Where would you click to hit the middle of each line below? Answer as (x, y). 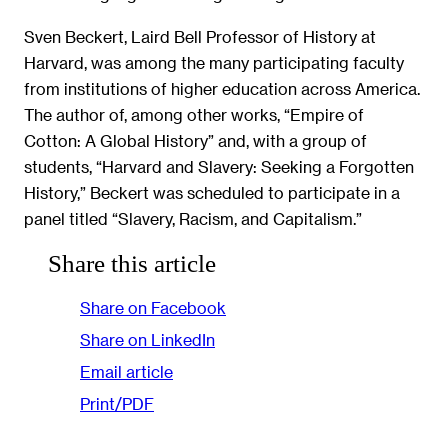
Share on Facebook (153, 308)
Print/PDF (117, 404)
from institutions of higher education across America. (222, 88)
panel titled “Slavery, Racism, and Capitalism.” (193, 218)
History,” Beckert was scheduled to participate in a (212, 192)
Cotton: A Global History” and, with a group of (195, 140)
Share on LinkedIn (147, 340)
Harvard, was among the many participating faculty (214, 62)
